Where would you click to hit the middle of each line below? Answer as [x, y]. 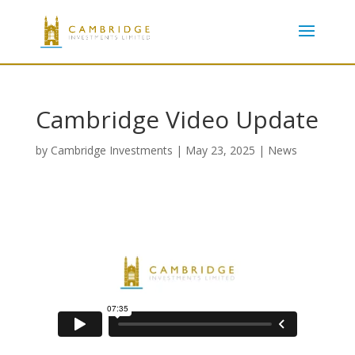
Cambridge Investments [111, 150]
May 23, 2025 [220, 150]
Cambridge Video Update [177, 119]
